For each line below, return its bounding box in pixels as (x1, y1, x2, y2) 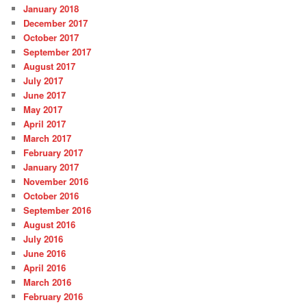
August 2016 (23, 218, 76, 232)
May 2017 (23, 103, 63, 116)
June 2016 (23, 247, 66, 260)
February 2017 (23, 146, 84, 160)
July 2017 (23, 74, 64, 88)
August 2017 (23, 60, 76, 73)
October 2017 (23, 31, 79, 45)
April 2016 (23, 261, 66, 275)
